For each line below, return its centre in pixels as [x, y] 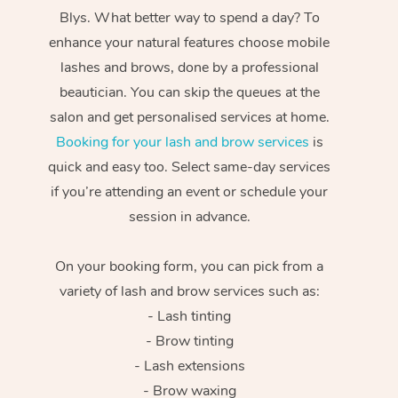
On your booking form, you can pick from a [190, 267]
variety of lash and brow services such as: [189, 292]
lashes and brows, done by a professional [189, 68]
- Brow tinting [189, 342]
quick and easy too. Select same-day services [190, 167]
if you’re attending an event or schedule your [190, 192]
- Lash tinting [190, 317]
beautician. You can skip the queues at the [189, 93]
